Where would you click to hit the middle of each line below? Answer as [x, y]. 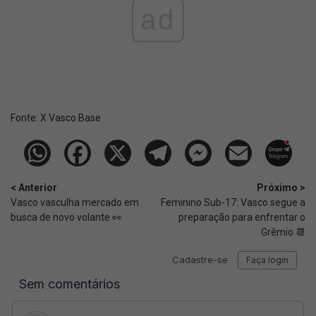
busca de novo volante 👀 [66, 217]
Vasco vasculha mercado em [75, 202]
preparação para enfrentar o [242, 217]
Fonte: [25, 118]
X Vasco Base [71, 118]
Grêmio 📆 [283, 232]
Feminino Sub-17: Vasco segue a [233, 202]
